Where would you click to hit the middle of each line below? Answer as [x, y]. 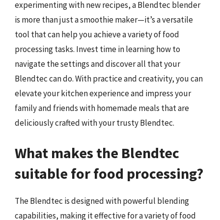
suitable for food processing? [109, 173]
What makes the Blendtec [97, 153]
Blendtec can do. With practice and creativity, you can [109, 78]
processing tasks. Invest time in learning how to [97, 49]
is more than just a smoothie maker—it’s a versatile [104, 19]
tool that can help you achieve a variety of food [97, 34]
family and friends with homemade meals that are [102, 108]
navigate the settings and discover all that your [97, 64]
